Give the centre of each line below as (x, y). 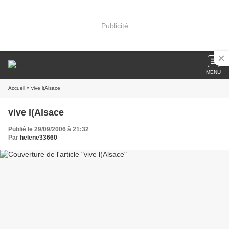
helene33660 (39, 138)
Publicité (114, 25)
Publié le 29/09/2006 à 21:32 (49, 129)
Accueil (17, 88)
